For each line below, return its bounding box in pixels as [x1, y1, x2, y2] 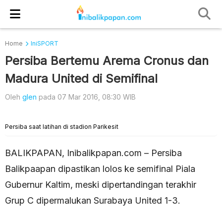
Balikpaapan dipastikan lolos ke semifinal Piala [5, 164, 195, 174]
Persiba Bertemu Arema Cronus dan [5, 54, 209, 68]
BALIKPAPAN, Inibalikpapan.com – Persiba [5, 148, 182, 158]
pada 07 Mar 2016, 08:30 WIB [37, 93, 136, 101]
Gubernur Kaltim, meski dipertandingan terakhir [5, 179, 196, 190]
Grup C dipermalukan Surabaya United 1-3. [5, 195, 180, 206]
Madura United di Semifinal [5, 71, 158, 86]
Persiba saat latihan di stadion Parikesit [5, 123, 118, 130]
